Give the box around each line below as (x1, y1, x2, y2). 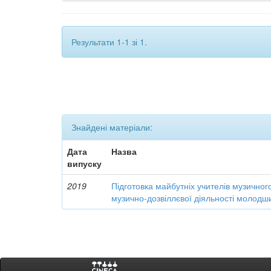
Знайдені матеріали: (71, 121, 152, 133)
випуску (67, 157, 102, 169)
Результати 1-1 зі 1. (71, 36, 147, 48)
